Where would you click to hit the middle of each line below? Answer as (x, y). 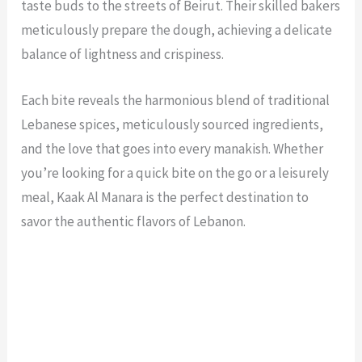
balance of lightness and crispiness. (124, 54)
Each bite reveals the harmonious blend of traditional (176, 100)
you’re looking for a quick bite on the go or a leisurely (175, 173)
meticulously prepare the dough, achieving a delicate (177, 29)
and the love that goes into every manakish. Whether (173, 149)
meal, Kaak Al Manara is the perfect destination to (165, 197)
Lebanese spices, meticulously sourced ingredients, (173, 124)
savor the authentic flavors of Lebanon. (134, 221)
